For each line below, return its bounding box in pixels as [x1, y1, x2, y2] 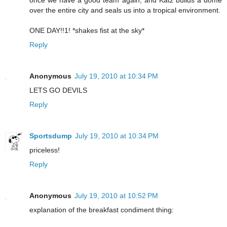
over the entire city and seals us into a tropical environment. [29, 6, 220, 15]
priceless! [29, 146, 60, 155]
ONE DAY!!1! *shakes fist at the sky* [29, 26, 144, 35]
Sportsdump [29, 132, 72, 140]
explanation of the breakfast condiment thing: [29, 206, 174, 214]
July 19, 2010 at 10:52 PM [74, 192, 158, 200]
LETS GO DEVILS [29, 86, 87, 95]
